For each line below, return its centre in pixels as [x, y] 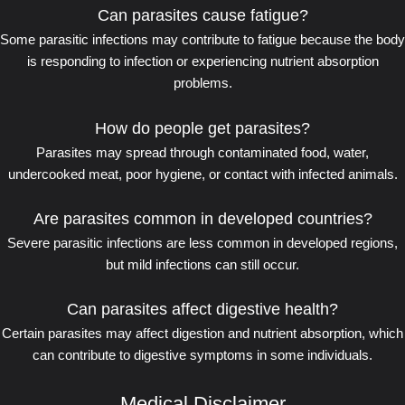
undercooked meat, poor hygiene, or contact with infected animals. [202, 174]
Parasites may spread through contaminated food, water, [202, 152]
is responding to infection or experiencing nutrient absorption [202, 62]
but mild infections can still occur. [202, 264]
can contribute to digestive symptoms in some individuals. [202, 356]
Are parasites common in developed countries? [202, 218]
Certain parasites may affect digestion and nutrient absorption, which [202, 334]
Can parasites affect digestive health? [202, 310]
